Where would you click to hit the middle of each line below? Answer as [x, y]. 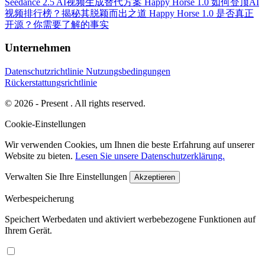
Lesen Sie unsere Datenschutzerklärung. [150, 156]
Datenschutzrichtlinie [45, 71]
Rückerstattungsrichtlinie [51, 82]
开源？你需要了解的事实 [57, 25]
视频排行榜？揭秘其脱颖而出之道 [77, 14]
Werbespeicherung [39, 198]
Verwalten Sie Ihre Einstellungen [67, 176]
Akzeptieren [155, 177]
